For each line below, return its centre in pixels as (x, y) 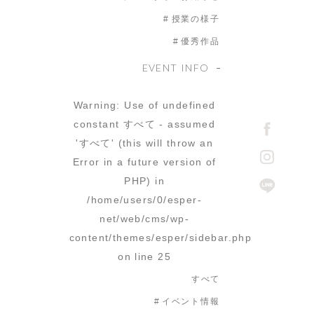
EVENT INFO (176, 68)
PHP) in (144, 181)
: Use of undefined (166, 105)
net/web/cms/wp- (145, 219)
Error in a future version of (144, 162)
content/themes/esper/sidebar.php (161, 238)
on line (138, 257)
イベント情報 (191, 301)
